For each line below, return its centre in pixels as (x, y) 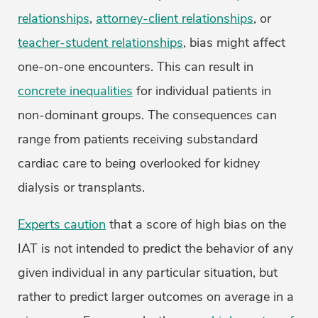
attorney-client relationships (175, 19)
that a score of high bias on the (196, 225)
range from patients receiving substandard (138, 139)
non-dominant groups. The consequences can (147, 115)
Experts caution (62, 225)
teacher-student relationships (100, 43)
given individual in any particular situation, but (148, 273)
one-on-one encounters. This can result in (136, 67)
